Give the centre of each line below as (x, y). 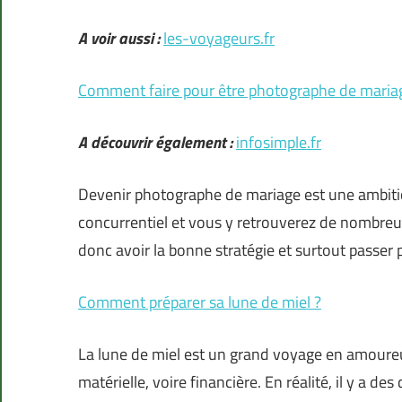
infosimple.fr (279, 143)
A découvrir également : (155, 143)
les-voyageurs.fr (219, 39)
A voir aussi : (119, 39)
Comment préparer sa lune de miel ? (200, 302)
